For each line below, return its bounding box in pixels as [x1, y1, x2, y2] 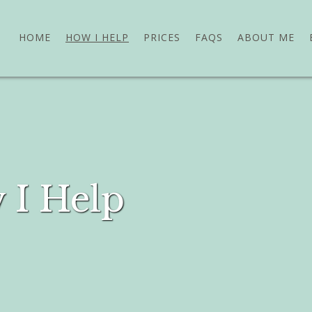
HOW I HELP [65, 31, 129, 44]
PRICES [143, 31, 180, 44]
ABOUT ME [237, 31, 295, 44]
